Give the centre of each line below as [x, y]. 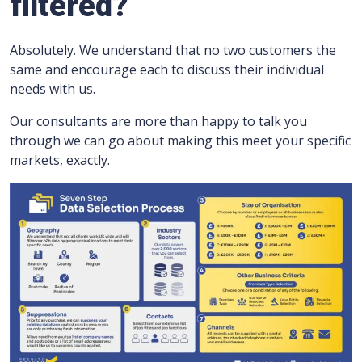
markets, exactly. [60, 160]
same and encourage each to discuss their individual [167, 69]
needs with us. [53, 89]
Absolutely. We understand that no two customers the [173, 50]
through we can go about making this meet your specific [180, 141]
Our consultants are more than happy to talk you [158, 121]
